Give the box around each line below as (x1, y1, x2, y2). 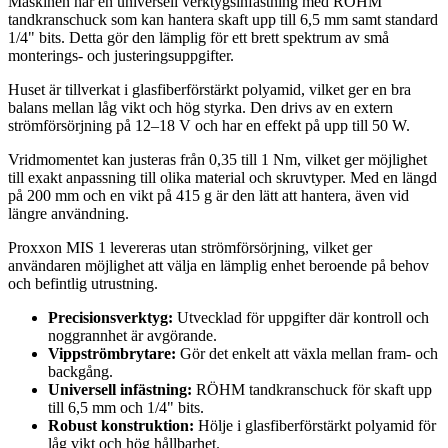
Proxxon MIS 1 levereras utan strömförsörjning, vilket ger (8, 239, 372, 257)
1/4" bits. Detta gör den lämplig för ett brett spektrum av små (8, 29, 389, 47)
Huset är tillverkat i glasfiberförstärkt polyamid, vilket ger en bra (8, 81, 411, 99)
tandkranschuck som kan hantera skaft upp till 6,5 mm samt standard (8, 11, 438, 29)
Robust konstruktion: (48, 417, 194, 435)
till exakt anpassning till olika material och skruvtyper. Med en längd (8, 169, 437, 187)
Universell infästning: (48, 381, 192, 399)
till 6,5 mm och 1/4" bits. (48, 399, 204, 417)
